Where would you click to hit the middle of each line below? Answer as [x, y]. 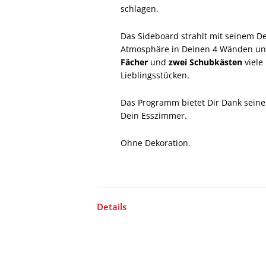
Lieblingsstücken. [155, 75]
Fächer [134, 62]
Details [112, 207]
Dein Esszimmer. [154, 115]
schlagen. [140, 9]
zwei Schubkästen [206, 62]
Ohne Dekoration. [156, 143]
